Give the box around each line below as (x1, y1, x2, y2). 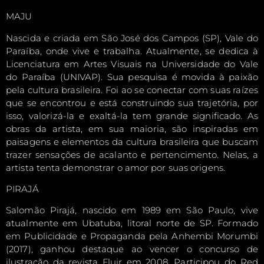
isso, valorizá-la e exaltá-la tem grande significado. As (6, 110, 258, 121)
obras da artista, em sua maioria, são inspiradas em (6, 123, 258, 134)
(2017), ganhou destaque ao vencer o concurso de (6, 243, 258, 255)
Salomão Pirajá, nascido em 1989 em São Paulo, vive (6, 204, 258, 216)
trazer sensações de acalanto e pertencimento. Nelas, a (6, 148, 258, 160)
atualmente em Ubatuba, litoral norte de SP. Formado (6, 217, 258, 229)
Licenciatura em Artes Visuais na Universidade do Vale (6, 58, 258, 70)
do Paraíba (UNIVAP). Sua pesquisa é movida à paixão (6, 71, 258, 82)
